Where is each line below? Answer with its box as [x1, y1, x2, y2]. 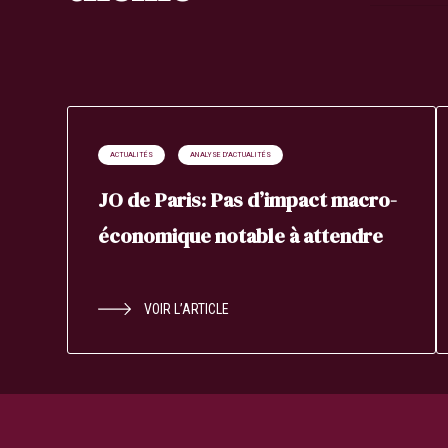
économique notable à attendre [98, 222, 384, 251]
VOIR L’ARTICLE [144, 301, 230, 318]
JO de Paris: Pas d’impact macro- [98, 186, 398, 215]
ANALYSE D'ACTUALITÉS [190, 150, 272, 160]
